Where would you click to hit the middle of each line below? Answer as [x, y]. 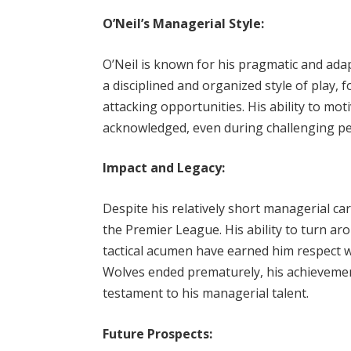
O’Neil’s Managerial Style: [184, 24]
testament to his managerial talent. [206, 293]
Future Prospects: [158, 333]
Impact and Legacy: [164, 168]
